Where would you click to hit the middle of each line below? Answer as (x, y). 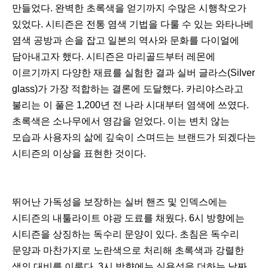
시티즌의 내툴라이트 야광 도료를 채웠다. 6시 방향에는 (128, 218)
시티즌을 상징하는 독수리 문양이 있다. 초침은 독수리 (126, 234)
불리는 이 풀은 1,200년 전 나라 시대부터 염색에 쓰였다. (130, 105)
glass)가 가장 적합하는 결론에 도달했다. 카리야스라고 (128, 89)
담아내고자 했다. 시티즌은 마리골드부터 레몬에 (114, 57)
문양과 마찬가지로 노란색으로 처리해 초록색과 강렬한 (128, 251)
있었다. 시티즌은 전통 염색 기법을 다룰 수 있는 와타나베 (133, 25)
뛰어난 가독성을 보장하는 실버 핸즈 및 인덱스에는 (120, 202)
